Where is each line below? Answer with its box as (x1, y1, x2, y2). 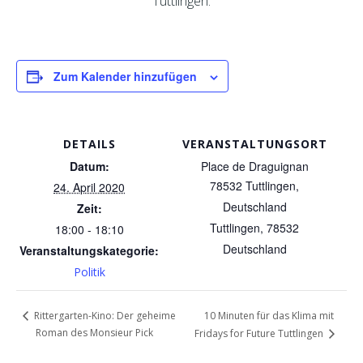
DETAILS (62, 136, 116, 152)
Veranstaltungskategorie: (19, 242, 159, 258)
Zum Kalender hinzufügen (53, 68, 197, 84)
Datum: (69, 158, 109, 174)
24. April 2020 (53, 179, 125, 195)
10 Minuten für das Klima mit (203, 309, 334, 323)
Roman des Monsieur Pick (36, 326, 154, 340)
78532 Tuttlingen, (210, 177, 299, 194)
